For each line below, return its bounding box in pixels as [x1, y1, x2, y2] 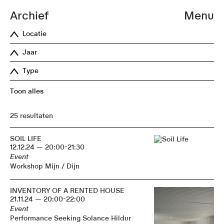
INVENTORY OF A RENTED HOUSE [10, 187, 124, 194]
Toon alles [10, 88, 43, 95]
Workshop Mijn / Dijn [10, 162, 79, 170]
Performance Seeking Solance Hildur [10, 214, 131, 222]
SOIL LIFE [10, 135, 41, 142]
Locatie [22, 30, 46, 37]
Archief [10, 10, 48, 21]
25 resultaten [10, 112, 53, 119]
